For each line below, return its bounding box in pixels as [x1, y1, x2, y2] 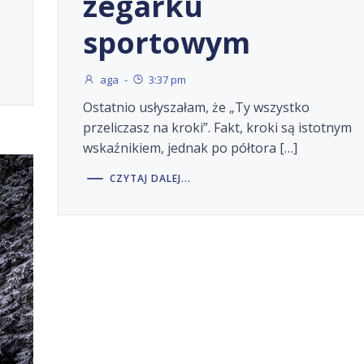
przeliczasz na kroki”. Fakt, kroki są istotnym [82, 119, 352, 137]
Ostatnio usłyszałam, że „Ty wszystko [82, 98, 310, 117]
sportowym [82, 23, 250, 63]
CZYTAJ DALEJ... [109, 171, 191, 185]
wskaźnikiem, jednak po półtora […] [82, 139, 297, 158]
